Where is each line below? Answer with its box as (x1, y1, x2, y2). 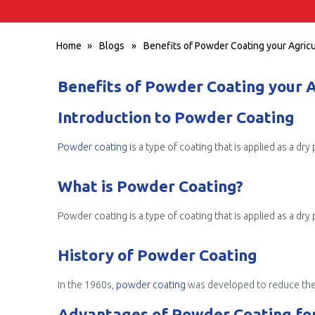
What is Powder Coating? (58, 177, 243, 195)
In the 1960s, (58, 279, 116, 290)
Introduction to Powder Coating (58, 108, 295, 126)
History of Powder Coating (58, 246, 257, 264)
